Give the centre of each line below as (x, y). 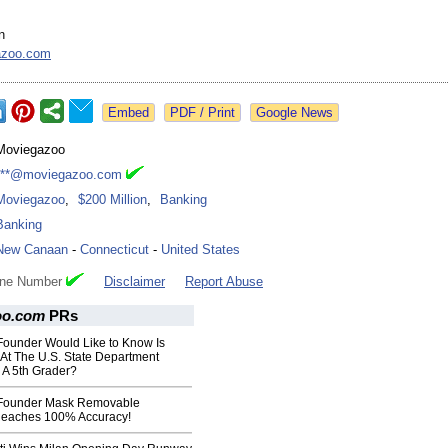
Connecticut (114, 250)
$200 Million (112, 200)
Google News (294, 113)
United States (200, 250)
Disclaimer (134, 282)
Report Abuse (224, 282)
